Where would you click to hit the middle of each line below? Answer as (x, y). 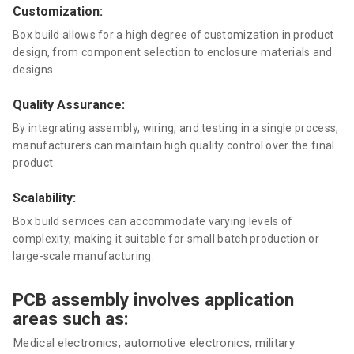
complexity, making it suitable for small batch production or (166, 239)
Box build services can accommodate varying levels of (153, 221)
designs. (34, 70)
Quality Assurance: (69, 105)
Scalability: (44, 198)
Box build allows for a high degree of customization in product (173, 35)
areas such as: (71, 318)
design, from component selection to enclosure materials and (173, 52)
